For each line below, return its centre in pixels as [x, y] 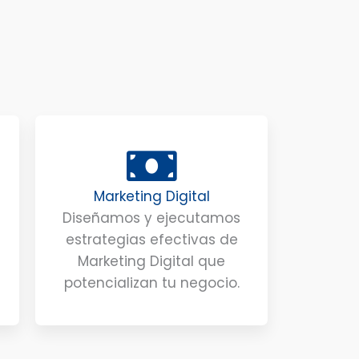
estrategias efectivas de [151, 240]
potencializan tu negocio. [151, 283]
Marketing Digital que [151, 262]
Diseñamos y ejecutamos [151, 218]
